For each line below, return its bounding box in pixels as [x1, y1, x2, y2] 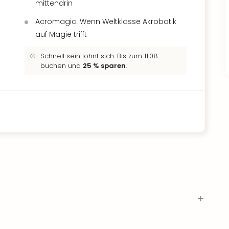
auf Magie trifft [35, 29, 87, 39]
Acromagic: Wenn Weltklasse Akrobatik [35, 16, 176, 27]
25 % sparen [83, 61, 126, 71]
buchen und [40, 61, 83, 71]
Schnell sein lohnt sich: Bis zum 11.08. [40, 51, 159, 61]
